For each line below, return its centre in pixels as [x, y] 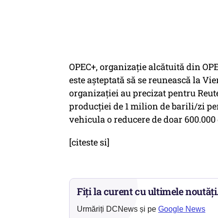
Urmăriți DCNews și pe [118, 209]
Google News [182, 209]
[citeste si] [89, 142]
